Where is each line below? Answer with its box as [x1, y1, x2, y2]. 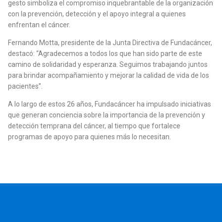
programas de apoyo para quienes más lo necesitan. [8, 133, 171, 141]
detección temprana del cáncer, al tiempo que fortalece [8, 122, 180, 130]
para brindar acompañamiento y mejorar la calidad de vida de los [8, 71, 209, 79]
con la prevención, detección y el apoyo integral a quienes [8, 10, 186, 18]
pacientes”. [8, 82, 43, 90]
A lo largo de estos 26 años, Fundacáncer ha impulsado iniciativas [8, 100, 211, 108]
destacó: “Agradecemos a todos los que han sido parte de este [8, 50, 202, 57]
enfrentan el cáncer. [8, 21, 70, 29]
